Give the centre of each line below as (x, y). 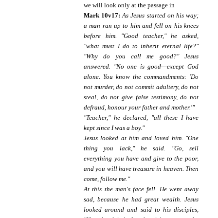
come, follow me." (107, 179)
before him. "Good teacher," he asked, (141, 36)
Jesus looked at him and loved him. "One (141, 138)
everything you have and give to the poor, (141, 159)
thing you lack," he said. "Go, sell (141, 148)
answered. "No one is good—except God (141, 67)
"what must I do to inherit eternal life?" (141, 46)
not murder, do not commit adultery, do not (141, 87)
